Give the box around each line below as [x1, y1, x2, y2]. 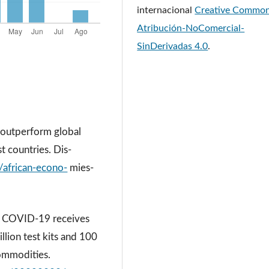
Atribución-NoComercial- [137, 23, 245, 34]
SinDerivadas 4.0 [137, 41, 208, 52]
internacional [137, 5, 195, 16]
